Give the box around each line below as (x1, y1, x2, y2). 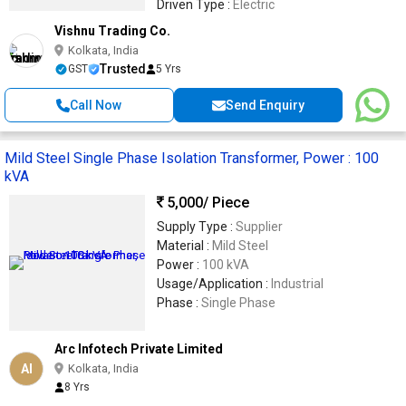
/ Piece (203, 193, 249, 211)
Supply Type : (157, 219, 236, 234)
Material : (157, 238, 212, 253)
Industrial (271, 276, 324, 291)
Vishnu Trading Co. (54, 24, 170, 38)
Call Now (70, 98, 122, 112)
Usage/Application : (157, 276, 271, 291)
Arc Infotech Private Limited (54, 342, 223, 356)
